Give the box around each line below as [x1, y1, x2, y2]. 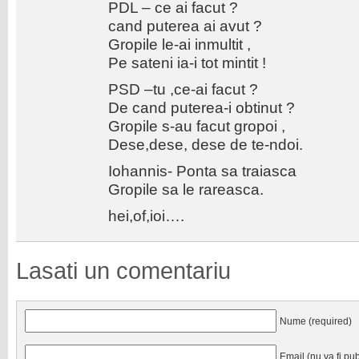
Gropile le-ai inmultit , [108, 35, 251, 53]
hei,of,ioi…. [108, 207, 184, 224]
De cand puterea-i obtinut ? [108, 99, 295, 116]
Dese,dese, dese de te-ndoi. [108, 135, 303, 153]
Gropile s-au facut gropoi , [108, 117, 285, 135]
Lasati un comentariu [16, 258, 231, 284]
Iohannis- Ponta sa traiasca [108, 162, 296, 179]
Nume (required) [280, 316, 352, 326]
